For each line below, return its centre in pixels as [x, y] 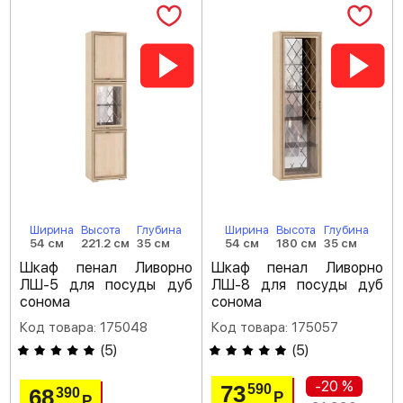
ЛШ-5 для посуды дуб [106, 285]
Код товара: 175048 [84, 327]
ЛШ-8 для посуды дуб [297, 285]
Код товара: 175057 [274, 327]
